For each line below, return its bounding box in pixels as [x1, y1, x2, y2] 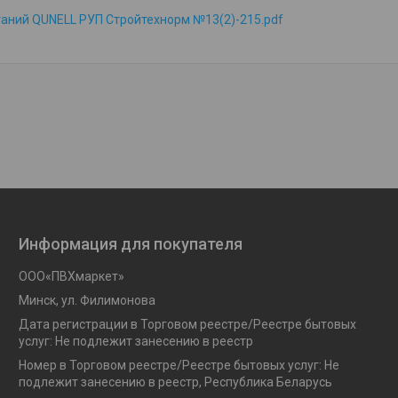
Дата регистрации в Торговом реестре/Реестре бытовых [18, 316, 356, 331]
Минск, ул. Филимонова [18, 292, 155, 307]
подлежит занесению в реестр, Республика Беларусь [18, 374, 332, 389]
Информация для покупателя [18, 234, 243, 253]
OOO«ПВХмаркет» [18, 268, 124, 283]
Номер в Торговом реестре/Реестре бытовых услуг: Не [18, 357, 339, 372]
